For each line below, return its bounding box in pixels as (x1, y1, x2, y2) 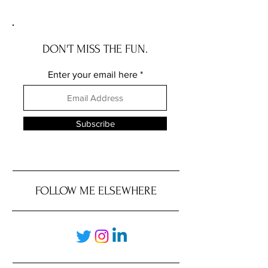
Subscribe (75, 118, 115, 129)
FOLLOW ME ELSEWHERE (35, 184, 157, 198)
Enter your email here (47, 69, 138, 80)
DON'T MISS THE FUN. (42, 42, 148, 56)
